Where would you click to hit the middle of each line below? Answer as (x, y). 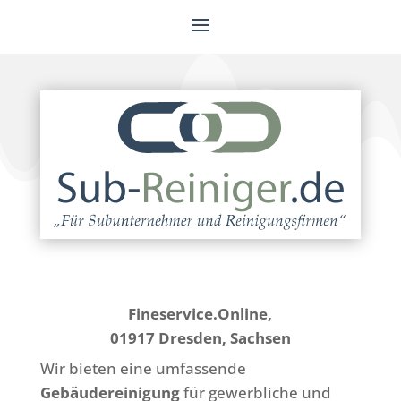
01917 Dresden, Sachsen (200, 337)
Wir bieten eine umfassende (143, 368)
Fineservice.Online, (200, 313)
